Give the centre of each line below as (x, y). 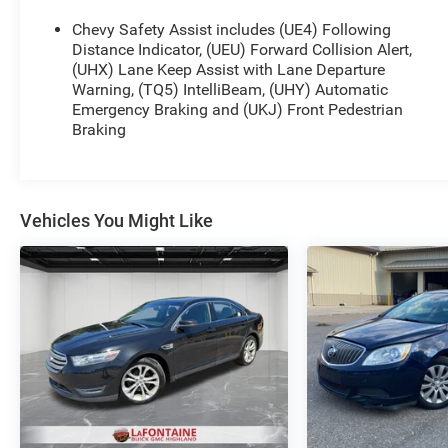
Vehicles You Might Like (116, 221)
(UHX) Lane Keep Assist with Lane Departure (229, 70)
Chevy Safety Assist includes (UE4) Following (232, 30)
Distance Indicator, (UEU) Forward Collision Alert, (242, 50)
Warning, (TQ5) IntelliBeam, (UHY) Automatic (230, 90)
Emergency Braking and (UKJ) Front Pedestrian (238, 110)
